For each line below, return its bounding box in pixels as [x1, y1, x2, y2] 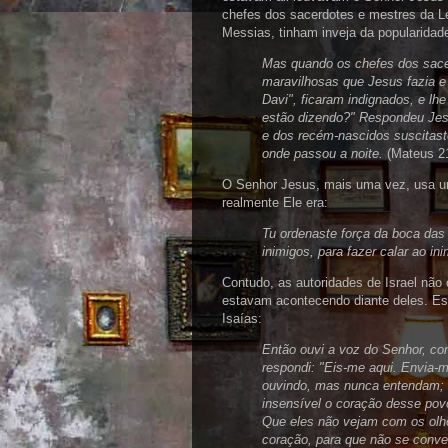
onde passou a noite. [262, 146, 387, 161]
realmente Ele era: [222, 195, 328, 210]
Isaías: [222, 311, 262, 326]
